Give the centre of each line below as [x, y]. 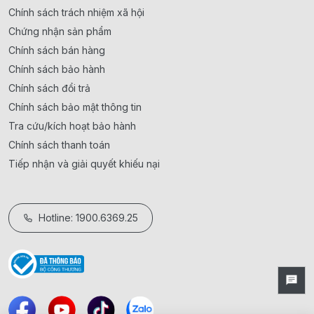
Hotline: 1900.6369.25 [88, 218]
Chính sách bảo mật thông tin [75, 107]
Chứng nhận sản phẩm [60, 32]
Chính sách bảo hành [57, 69]
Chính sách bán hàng [57, 50]
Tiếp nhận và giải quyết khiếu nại [84, 164]
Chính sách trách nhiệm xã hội [76, 13]
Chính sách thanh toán [59, 145]
